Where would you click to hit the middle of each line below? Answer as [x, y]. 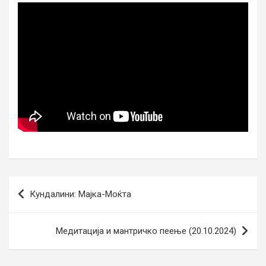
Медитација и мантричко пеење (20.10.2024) [146, 231]
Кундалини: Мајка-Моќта [80, 194]
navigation [43, 204]
